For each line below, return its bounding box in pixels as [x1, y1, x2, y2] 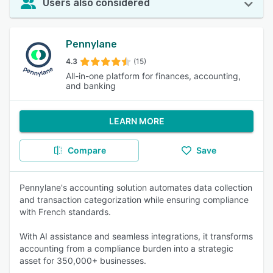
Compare [67, 145, 106, 155]
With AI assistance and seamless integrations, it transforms [19, 231, 253, 241]
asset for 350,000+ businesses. [19, 255, 146, 266]
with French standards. [19, 207, 111, 217]
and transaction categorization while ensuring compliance [19, 194, 249, 205]
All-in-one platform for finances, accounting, [66, 71, 241, 81]
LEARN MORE [108, 116, 165, 126]
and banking [66, 80, 116, 91]
